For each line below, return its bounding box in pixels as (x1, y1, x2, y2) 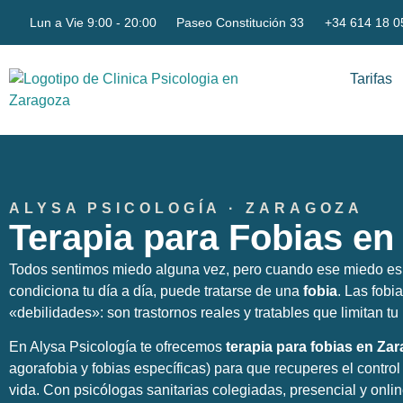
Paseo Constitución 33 (176, 15, 304, 30)
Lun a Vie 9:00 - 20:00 (29, 15, 157, 30)
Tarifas (349, 71, 392, 86)
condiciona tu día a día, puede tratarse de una (9, 283, 303, 299)
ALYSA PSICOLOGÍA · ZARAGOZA (9, 201, 364, 216)
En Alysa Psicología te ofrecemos (9, 339, 226, 355)
